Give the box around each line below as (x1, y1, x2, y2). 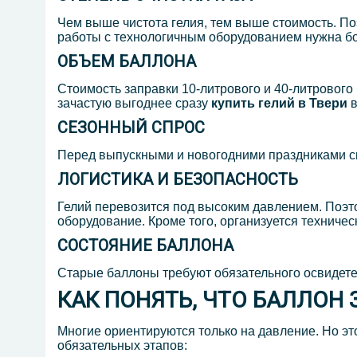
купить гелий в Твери (211, 96, 347, 111)
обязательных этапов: (57, 339, 187, 353)
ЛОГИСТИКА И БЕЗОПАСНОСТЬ (57, 170, 298, 190)
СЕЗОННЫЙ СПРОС (57, 118, 205, 138)
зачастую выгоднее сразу (57, 96, 211, 111)
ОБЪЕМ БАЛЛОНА (57, 52, 196, 72)
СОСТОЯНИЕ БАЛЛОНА (57, 236, 233, 256)
